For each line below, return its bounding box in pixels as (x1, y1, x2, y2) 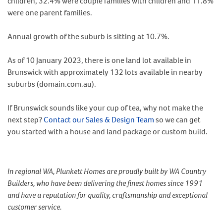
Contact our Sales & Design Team (44, 114, 154, 125)
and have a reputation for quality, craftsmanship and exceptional (7, 190, 208, 200)
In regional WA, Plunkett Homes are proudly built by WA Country (7, 166, 206, 176)
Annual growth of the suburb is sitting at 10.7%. (7, 31, 169, 42)
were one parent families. (7, 7, 92, 18)
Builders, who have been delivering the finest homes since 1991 (7, 178, 203, 188)
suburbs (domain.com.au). (7, 79, 96, 89)
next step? (7, 114, 44, 125)
